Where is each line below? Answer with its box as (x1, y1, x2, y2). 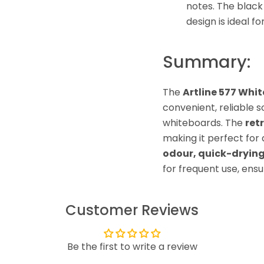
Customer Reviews (65, 200, 199, 220)
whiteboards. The (162, 116, 245, 130)
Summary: (162, 50, 251, 74)
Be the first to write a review (67, 240, 197, 254)
